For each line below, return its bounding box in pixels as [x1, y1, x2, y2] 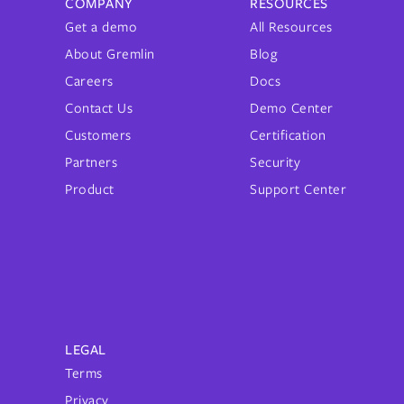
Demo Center [250, 98, 334, 118]
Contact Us [65, 98, 133, 118]
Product [65, 179, 115, 199]
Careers [65, 71, 114, 91]
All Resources [250, 17, 333, 37]
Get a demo [65, 17, 138, 37]
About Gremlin [65, 44, 155, 64]
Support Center [250, 179, 347, 199]
